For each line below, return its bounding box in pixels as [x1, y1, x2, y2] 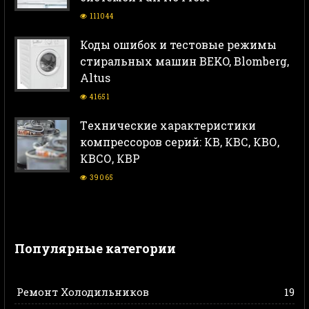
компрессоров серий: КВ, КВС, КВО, [80, 134, 279, 150]
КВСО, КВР [80, 151, 140, 166]
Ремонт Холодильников [17, 284, 150, 299]
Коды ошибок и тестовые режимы [80, 37, 277, 52]
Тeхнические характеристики [80, 118, 256, 133]
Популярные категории [14, 240, 176, 257]
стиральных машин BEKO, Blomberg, [80, 54, 289, 69]
